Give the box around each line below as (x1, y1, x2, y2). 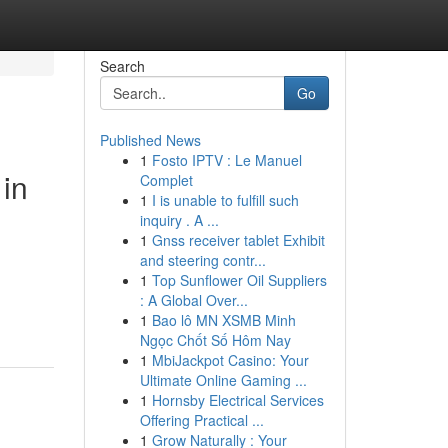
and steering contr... (139, 250, 266, 270)
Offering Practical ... (139, 410, 264, 430)
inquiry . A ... (139, 210, 219, 230)
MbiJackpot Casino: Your (151, 350, 309, 370)
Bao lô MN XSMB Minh (151, 310, 296, 330)
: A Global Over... (139, 290, 248, 310)
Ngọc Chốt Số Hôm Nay (139, 330, 291, 350)
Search (99, 56, 145, 76)
